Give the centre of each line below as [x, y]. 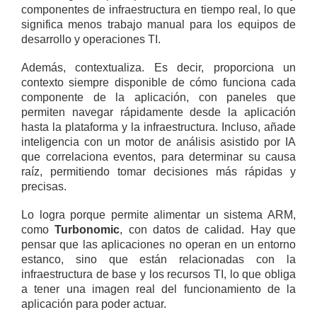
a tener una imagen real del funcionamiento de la [158, 289]
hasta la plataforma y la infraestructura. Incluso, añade [158, 127]
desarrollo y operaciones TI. [91, 39]
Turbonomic [87, 229]
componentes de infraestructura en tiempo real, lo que [158, 9]
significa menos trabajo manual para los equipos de [158, 24]
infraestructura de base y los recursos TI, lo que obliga [158, 274]
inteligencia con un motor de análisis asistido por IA [158, 142]
